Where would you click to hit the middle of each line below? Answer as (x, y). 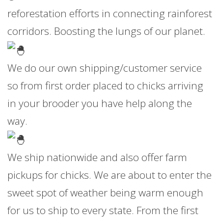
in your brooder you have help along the (100, 103)
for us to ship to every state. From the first (103, 210)
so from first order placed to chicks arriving (105, 85)
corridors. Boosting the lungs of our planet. (106, 31)
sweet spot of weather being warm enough (105, 193)
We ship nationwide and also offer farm (97, 157)
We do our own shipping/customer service (105, 68)
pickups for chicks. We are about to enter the (110, 175)
